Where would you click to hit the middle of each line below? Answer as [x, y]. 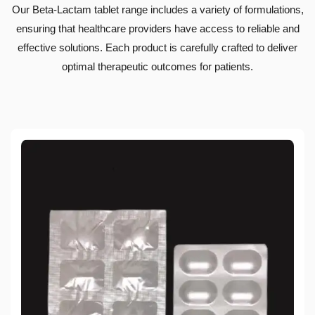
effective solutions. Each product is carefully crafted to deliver [157, 48]
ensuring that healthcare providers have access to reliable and [157, 29]
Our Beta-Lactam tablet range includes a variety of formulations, [157, 10]
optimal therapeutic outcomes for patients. [157, 67]
